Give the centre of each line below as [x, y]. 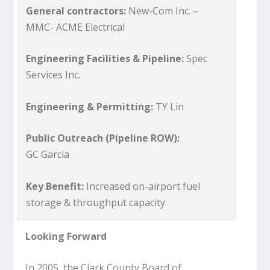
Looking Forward [66, 236]
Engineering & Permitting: [90, 106]
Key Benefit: [55, 187]
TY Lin [169, 106]
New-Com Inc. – [164, 11]
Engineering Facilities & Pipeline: [105, 59]
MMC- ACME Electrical [76, 27]
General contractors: [77, 11]
